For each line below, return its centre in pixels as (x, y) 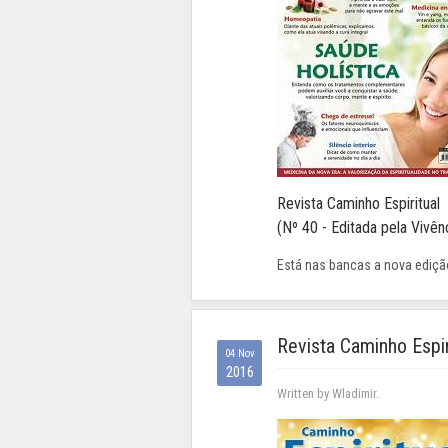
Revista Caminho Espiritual (358, 204)
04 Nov (239, 354)
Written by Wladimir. (328, 394)
